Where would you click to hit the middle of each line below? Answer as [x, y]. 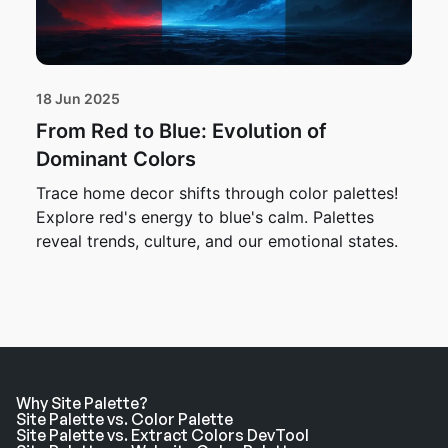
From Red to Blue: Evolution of [181, 130]
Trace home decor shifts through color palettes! [217, 192]
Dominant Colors [116, 158]
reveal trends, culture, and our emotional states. [217, 240]
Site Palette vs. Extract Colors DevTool [162, 434]
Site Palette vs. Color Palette [124, 418]
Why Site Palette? [82, 402]
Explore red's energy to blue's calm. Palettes [205, 216]
